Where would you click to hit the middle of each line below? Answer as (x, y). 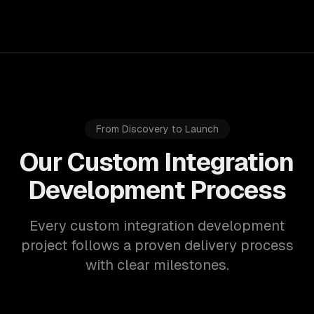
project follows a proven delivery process (157, 245)
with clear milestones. (157, 265)
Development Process (157, 190)
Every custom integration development (157, 226)
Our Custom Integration (157, 162)
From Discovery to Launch (157, 129)
